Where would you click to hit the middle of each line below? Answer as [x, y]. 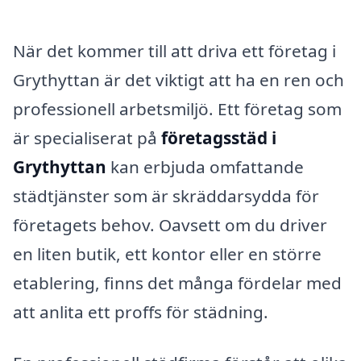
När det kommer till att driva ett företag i [174, 50]
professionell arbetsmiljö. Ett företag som [177, 108]
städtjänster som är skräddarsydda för [166, 195]
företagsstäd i [219, 137]
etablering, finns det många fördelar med [177, 282]
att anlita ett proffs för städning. [141, 311]
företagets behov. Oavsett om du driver [170, 224]
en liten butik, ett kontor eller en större [167, 253]
